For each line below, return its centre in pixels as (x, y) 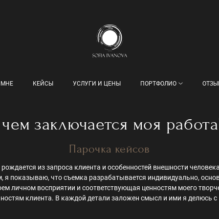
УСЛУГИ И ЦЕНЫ (97, 83)
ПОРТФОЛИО (159, 83)
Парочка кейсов (109, 149)
